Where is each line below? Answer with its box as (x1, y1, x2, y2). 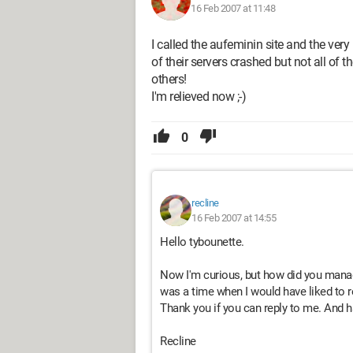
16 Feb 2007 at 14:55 (191, 212, 276, 224)
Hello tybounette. (160, 235, 244, 249)
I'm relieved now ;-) (151, 89, 246, 104)
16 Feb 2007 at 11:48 (191, 2, 275, 14)
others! (151, 72, 187, 87)
